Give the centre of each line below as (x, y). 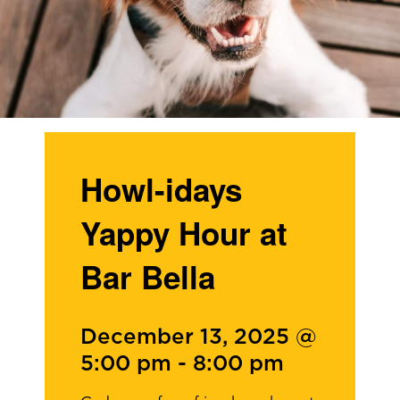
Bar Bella (148, 277)
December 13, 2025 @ (199, 337)
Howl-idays (161, 189)
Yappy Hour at (184, 233)
